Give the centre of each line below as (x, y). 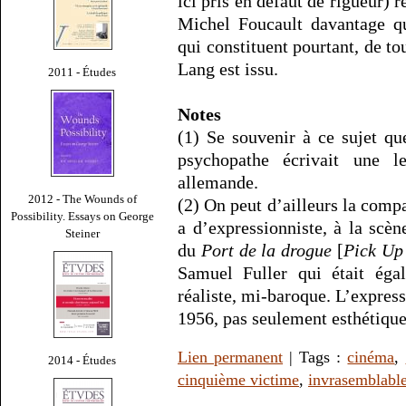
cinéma (371, 358)
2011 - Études (82, 72)
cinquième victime (238, 380)
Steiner (82, 233)
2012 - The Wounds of (82, 198)
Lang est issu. (228, 69)
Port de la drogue (266, 251)
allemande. (218, 183)
